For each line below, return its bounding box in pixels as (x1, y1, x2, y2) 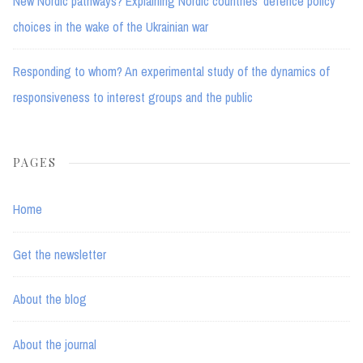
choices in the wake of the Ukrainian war (13, 17, 208, 36)
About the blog (13, 290, 87, 309)
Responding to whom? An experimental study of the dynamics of (13, 62, 330, 81)
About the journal (13, 335, 96, 353)
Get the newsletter (13, 245, 106, 263)
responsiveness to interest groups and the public (13, 88, 253, 107)
